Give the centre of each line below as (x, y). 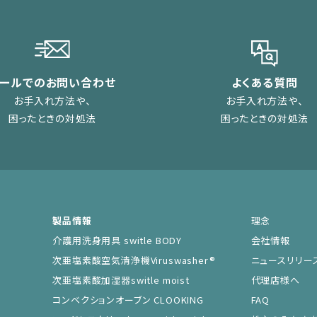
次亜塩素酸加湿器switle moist (121, 279)
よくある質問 (265, 82)
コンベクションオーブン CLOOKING (128, 299)
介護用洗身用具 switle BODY (117, 240)
